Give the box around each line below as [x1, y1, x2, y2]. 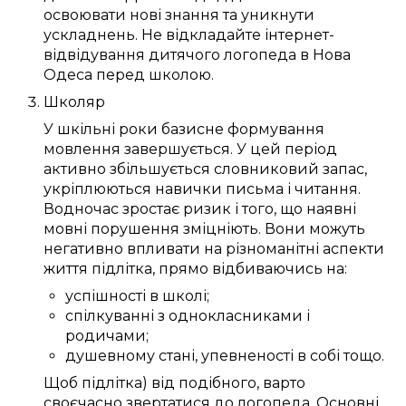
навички [151, 180, 226, 198]
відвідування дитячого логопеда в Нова [43, 46, 351, 64]
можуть [309, 220, 365, 238]
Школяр [43, 93, 105, 111]
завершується [124, 140, 230, 159]
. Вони [258, 220, 309, 238]
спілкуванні [65, 307, 154, 325]
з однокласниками [158, 307, 303, 325]
